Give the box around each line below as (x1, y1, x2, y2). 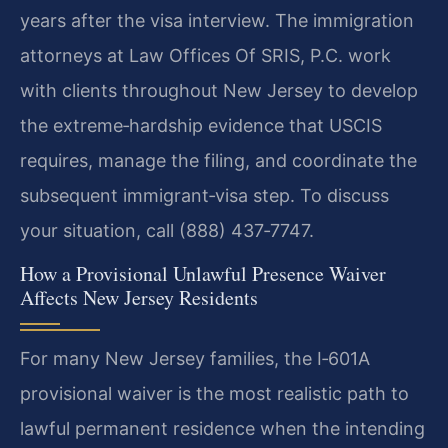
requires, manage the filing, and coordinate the (20, 149, 417, 171)
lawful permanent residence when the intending (20, 417, 425, 439)
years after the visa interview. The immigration (20, 9, 414, 31)
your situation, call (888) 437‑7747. (20, 219, 314, 241)
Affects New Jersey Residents (20, 283, 258, 311)
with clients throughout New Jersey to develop (20, 79, 418, 101)
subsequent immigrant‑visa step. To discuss (20, 184, 389, 206)
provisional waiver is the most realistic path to (20, 382, 409, 404)
